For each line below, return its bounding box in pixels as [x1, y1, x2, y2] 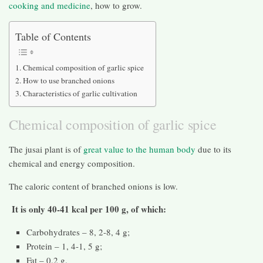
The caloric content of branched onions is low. [9, 180, 178, 192]
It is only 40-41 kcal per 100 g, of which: [12, 202, 166, 215]
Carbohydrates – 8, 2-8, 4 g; [26, 225, 130, 238]
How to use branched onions [22, 75, 114, 86]
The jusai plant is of [9, 143, 83, 155]
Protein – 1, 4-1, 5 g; [26, 240, 102, 252]
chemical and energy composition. [9, 157, 135, 169]
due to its [195, 143, 231, 155]
